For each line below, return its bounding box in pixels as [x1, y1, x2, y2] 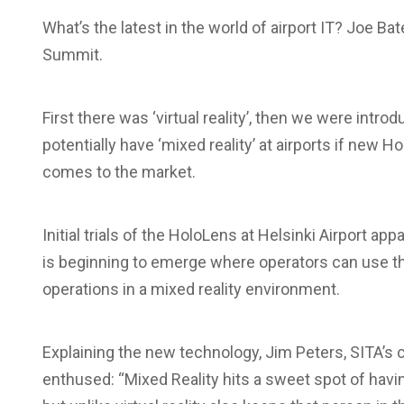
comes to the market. [42, 161, 196, 181]
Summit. [42, 44, 103, 64]
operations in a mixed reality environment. [42, 279, 340, 298]
